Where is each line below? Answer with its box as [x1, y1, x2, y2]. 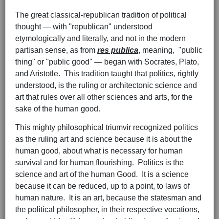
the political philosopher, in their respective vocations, [15, 205, 199, 214]
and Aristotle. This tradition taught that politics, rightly [15, 69, 198, 78]
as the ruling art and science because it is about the [15, 135, 192, 144]
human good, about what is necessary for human [15, 147, 183, 155]
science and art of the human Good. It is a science [15, 170, 189, 179]
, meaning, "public [138, 46, 202, 55]
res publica [97, 46, 138, 55]
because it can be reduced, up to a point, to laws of [15, 182, 190, 191]
